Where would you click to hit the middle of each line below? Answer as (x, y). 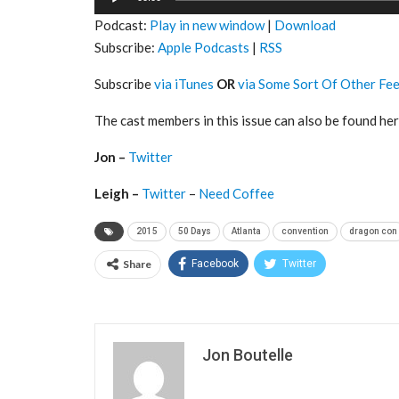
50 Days (195, 231)
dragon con (373, 231)
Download (305, 24)
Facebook (215, 263)
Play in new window (207, 24)
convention (305, 231)
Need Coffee (236, 193)
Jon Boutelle (248, 354)
